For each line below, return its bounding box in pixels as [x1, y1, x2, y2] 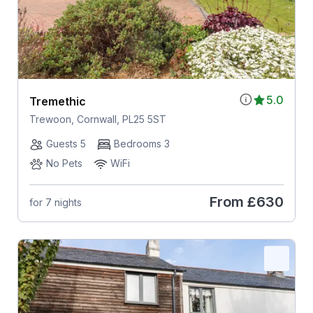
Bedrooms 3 [113, 138, 170, 150]
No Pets [45, 157, 82, 170]
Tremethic [29, 94, 86, 109]
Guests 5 [45, 138, 86, 150]
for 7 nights [29, 196, 82, 208]
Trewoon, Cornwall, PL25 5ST [29, 113, 166, 126]
